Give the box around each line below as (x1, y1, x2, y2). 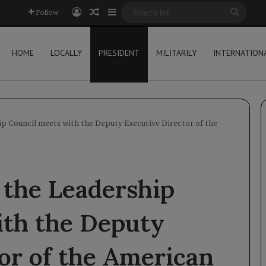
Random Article (99, 6, 170, 18)
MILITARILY (156, 47, 197, 58)
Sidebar (116, 6, 150, 18)
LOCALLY (50, 47, 82, 58)
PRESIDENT (99, 47, 140, 58)
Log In (81, 6, 110, 18)
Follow (36, 8, 59, 17)
